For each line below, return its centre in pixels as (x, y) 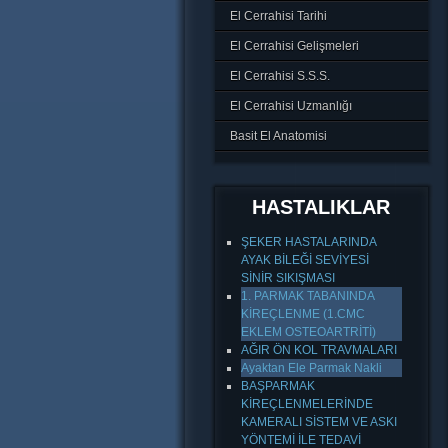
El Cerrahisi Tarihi (278, 16)
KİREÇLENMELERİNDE (306, 404)
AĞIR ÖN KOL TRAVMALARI (318, 350)
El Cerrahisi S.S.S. (279, 76)
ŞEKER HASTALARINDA (308, 242)
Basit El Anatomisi (278, 136)
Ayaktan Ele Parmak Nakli (311, 368)
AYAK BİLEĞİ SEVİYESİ (304, 260)
